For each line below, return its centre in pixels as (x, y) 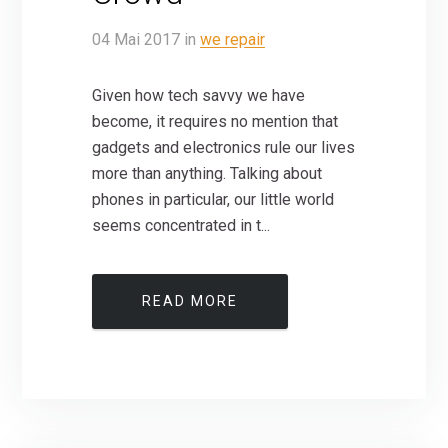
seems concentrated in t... (181, 226)
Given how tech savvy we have (199, 96)
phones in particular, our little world (213, 200)
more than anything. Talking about (207, 174)
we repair (233, 40)
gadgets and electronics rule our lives (224, 148)
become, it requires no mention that (215, 122)
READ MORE (190, 301)
